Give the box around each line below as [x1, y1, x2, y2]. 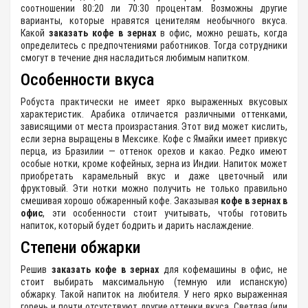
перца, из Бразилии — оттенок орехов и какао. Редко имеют [21, 146, 287, 157]
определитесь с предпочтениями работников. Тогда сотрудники [21, 40, 287, 52]
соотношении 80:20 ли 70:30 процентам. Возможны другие [21, 3, 287, 14]
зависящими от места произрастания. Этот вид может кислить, [21, 121, 287, 133]
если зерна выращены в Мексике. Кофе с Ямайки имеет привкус [21, 133, 287, 145]
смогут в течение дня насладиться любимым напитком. [21, 52, 250, 64]
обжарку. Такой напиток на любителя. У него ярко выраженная [21, 289, 287, 300]
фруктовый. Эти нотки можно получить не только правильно [21, 183, 287, 195]
